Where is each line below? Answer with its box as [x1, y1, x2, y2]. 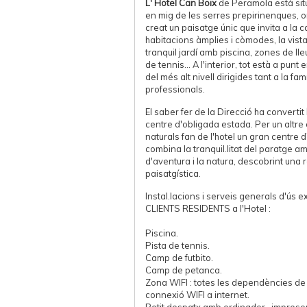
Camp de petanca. [145, 265, 222, 275]
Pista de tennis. [145, 240, 210, 251]
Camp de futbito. [145, 252, 213, 263]
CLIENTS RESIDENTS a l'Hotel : [145, 203, 271, 214]
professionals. [145, 84, 205, 95]
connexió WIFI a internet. [145, 289, 249, 300]
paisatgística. [145, 168, 201, 179]
